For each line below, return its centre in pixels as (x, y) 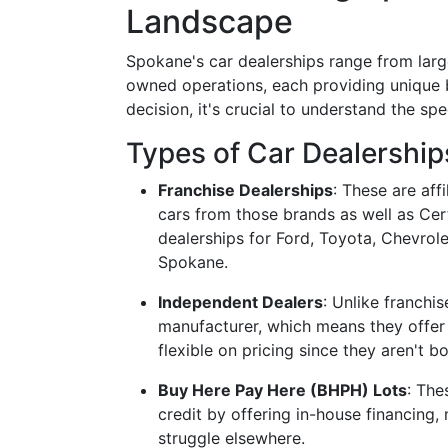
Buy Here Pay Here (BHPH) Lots (282, 390)
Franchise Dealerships (245, 190)
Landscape (209, 21)
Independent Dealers (240, 302)
